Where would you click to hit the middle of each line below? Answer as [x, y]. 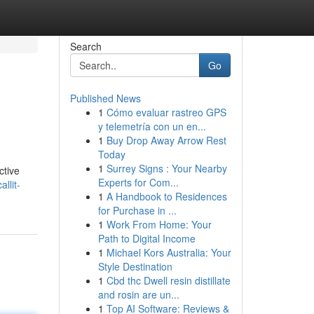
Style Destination [135, 266]
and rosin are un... [138, 294]
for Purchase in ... [137, 210]
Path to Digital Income [146, 238]
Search [86, 46]
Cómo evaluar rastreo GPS [166, 112]
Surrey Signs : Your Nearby [166, 168]
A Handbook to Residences [166, 196]
